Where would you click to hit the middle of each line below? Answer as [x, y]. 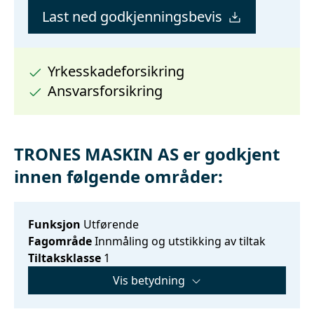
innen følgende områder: [118, 176]
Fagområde [60, 241]
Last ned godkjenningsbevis [132, 16]
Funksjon [54, 224]
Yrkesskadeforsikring [116, 71]
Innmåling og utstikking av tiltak [179, 241]
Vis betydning [149, 280]
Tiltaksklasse [64, 258]
